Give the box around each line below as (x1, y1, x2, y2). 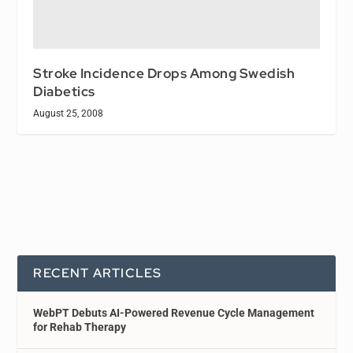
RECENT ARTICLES (33, 265, 162, 282)
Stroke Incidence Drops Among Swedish (33, 65, 295, 83)
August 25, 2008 (33, 108, 104, 120)
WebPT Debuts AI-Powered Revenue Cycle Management (33, 307, 315, 320)
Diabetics (33, 83, 95, 101)
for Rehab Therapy (33, 321, 127, 334)
